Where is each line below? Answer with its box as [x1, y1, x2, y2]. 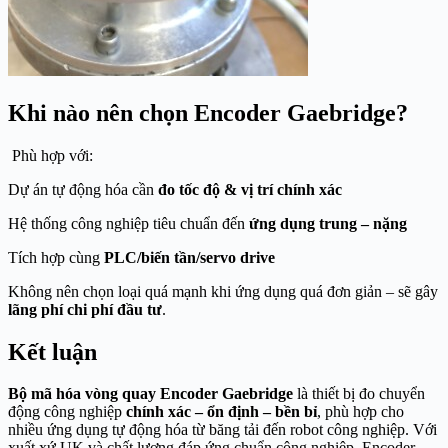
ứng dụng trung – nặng [249, 214, 407, 232]
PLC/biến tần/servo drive [104, 248, 275, 266]
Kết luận [8, 338, 103, 365]
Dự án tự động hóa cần [8, 180, 158, 198]
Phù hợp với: [8, 146, 93, 164]
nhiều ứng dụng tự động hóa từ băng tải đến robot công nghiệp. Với [8, 421, 437, 439]
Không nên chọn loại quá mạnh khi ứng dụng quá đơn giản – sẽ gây [8, 282, 438, 300]
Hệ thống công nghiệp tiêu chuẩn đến [8, 214, 249, 232]
